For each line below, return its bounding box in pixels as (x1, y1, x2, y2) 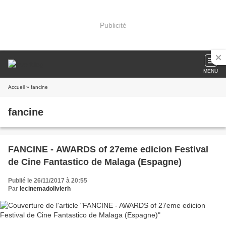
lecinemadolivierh (20, 185, 71, 192)
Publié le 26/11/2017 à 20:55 (8, 177, 87, 184)
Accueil (8, 84, 25, 90)
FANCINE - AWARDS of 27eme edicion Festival (8, 144, 208, 154)
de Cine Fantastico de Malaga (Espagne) (8, 157, 182, 167)
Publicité (99, 21, 127, 29)
